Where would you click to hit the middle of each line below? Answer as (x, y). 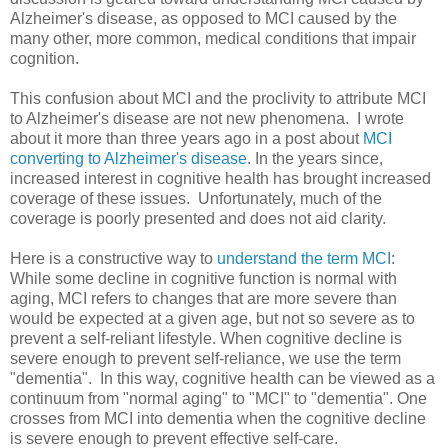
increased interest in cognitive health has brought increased (220, 179)
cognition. (44, 59)
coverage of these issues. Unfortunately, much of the (196, 199)
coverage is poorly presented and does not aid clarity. (198, 219)
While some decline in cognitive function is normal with (203, 279)
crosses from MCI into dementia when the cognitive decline (218, 419)
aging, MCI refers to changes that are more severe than (203, 299)
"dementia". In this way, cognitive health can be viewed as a (222, 379)
